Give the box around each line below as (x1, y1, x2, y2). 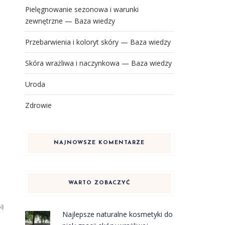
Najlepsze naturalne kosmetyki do (62, 209, 173, 219)
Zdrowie (25, 100, 52, 110)
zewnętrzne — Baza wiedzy (25, 16, 115, 26)
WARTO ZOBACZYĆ (68, 180, 131, 186)
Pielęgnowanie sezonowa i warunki (25, 5, 139, 14)
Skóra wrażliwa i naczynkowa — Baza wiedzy (25, 58, 172, 68)
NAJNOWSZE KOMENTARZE (54, 140, 145, 146)
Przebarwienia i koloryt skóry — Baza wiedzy (25, 37, 171, 47)
